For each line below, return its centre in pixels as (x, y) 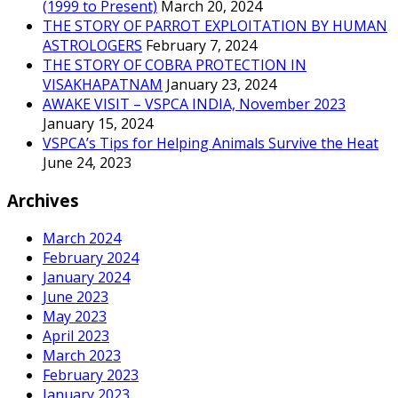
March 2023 (82, 355)
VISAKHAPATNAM (103, 85)
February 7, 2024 (201, 46)
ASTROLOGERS (92, 46)
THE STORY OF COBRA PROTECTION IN (175, 65)
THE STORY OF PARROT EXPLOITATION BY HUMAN (215, 26)
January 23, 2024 (221, 85)
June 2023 (76, 296)
